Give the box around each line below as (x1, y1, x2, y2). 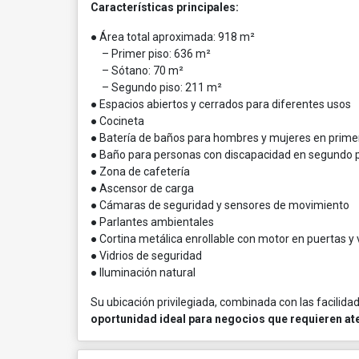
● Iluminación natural (91, 266, 196, 279)
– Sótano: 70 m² (91, 64, 184, 77)
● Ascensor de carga (91, 182, 194, 195)
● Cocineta (91, 115, 144, 127)
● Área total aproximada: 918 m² (91, 30, 255, 43)
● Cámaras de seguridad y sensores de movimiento (91, 199, 349, 212)
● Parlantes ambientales (91, 216, 214, 228)
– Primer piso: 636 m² (91, 47, 211, 60)
